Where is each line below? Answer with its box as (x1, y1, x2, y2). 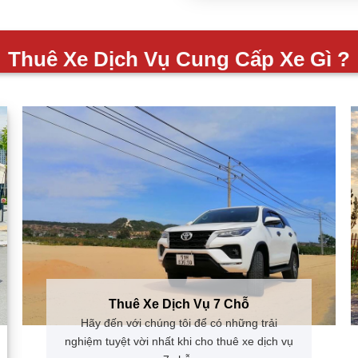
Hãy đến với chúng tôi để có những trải (80, 319, 277, 332)
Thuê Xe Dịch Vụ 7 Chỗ (108, 299, 249, 314)
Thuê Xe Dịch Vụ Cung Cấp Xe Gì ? (8, 50, 350, 74)
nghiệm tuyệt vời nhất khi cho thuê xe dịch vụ (64, 337, 293, 351)
